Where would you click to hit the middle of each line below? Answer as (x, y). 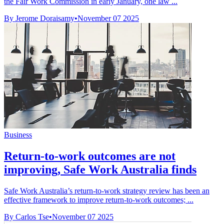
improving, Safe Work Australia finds (100, 170)
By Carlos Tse (26, 217)
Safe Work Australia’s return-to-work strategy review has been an (107, 191)
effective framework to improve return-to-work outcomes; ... (99, 200)
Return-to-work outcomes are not (90, 156)
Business (18, 135)
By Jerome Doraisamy (39, 18)
